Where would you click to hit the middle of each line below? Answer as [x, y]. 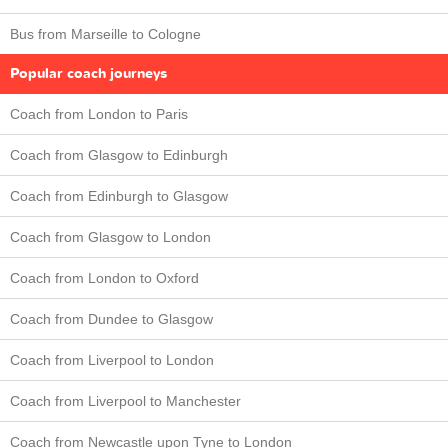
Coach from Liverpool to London [112, 359]
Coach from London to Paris [99, 113]
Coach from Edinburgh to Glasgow [119, 195]
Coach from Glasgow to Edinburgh [119, 154]
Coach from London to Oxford [104, 277]
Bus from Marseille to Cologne [105, 33]
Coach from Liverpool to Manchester [125, 400]
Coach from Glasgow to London [110, 236]
